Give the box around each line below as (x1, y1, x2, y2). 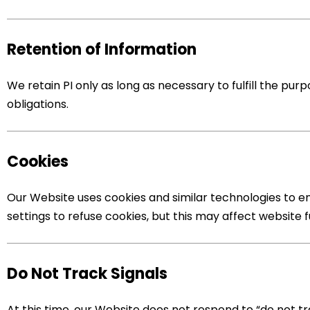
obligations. (7, 96, 69, 113)
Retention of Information (7, 39, 197, 61)
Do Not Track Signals (7, 263, 167, 285)
